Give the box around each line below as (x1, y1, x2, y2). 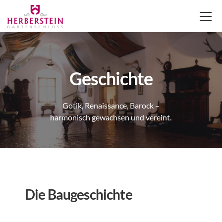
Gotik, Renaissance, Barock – (62, 101, 160, 110)
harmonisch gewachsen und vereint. (50, 112, 172, 122)
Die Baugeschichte (25, 186, 132, 203)
